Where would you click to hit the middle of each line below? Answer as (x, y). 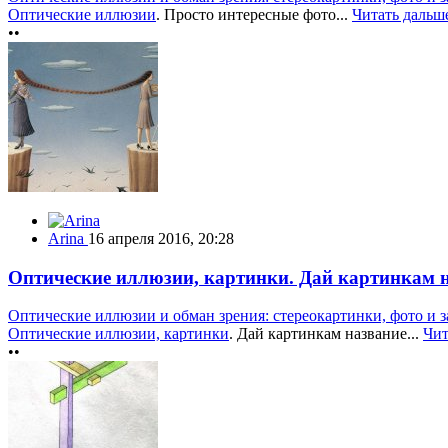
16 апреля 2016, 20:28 (161, 238)
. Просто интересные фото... (254, 14)
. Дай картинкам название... (326, 334)
